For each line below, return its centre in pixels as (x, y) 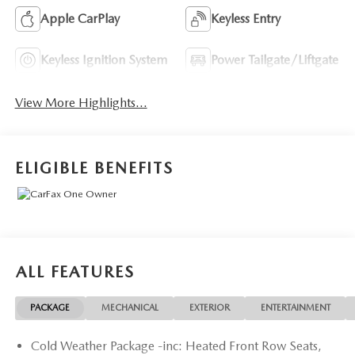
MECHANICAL (130, 308)
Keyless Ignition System (103, 59)
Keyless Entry (246, 18)
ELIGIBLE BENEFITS (94, 168)
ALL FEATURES (75, 271)
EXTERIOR (209, 308)
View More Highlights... (81, 103)
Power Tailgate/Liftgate (275, 59)
